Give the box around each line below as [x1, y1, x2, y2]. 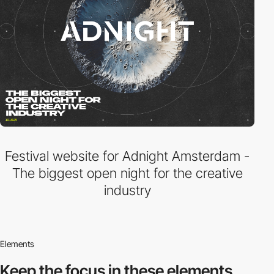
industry [103, 182, 151, 198]
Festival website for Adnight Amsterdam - [5, 148, 250, 164]
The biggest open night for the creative [12, 165, 243, 181]
